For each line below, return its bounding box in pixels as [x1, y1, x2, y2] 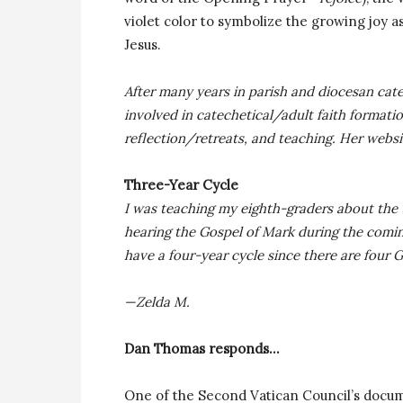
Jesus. [124, 36, 161, 53]
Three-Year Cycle [124, 176, 238, 193]
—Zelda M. [124, 293, 190, 310]
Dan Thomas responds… [124, 340, 280, 357]
